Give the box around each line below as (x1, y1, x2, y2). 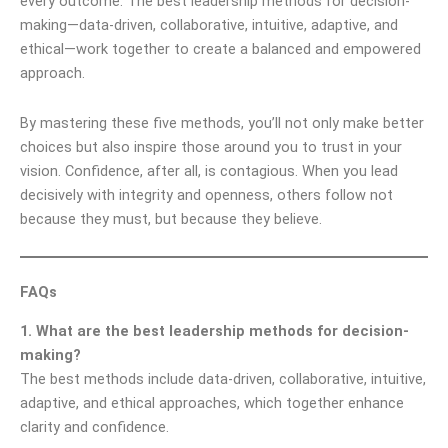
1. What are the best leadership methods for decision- (20, 321, 409, 340)
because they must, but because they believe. (20, 209, 322, 228)
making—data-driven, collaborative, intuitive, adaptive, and (20, 16, 398, 35)
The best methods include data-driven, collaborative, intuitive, (20, 369, 426, 388)
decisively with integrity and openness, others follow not (20, 185, 393, 204)
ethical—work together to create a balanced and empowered (20, 40, 421, 59)
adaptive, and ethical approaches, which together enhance (20, 393, 404, 412)
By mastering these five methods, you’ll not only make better (20, 113, 424, 132)
